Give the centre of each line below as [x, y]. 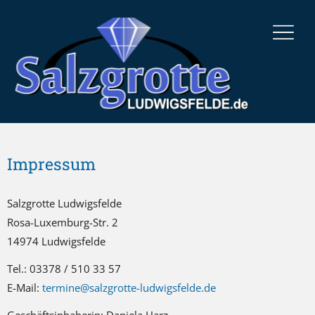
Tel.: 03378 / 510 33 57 [64, 269]
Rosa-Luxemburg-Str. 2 [63, 222]
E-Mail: [25, 288]
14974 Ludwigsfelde [56, 241]
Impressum [51, 164]
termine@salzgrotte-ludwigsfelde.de [129, 288]
